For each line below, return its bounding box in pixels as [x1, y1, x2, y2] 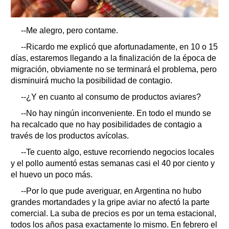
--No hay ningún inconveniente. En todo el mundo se [21, 109, 211, 118]
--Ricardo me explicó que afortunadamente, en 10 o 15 [21, 42, 218, 52]
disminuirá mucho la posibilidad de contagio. [11, 76, 172, 85]
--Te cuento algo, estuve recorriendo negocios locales [21, 148, 214, 157]
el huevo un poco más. [11, 170, 93, 179]
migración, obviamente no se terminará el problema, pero [11, 65, 217, 74]
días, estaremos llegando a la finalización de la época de [11, 54, 216, 63]
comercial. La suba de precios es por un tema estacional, [11, 209, 216, 218]
